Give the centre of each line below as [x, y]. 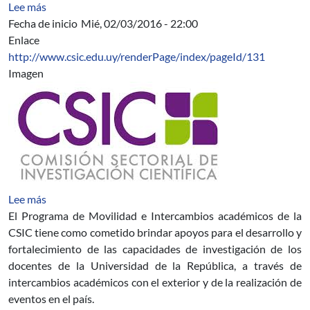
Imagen [26, 73]
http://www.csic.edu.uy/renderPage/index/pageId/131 [137, 56]
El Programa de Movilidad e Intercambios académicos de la [155, 216]
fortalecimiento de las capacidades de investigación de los [155, 249]
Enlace [24, 40]
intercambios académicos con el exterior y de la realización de [155, 282]
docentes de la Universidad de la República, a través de [155, 265]
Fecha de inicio [43, 23]
